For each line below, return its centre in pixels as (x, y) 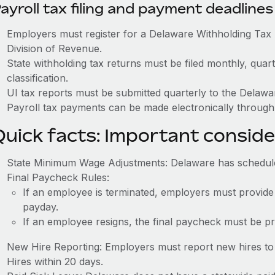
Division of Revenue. (54, 48)
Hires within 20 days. (55, 261)
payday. (40, 207)
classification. (37, 78)
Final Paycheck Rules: (58, 177)
